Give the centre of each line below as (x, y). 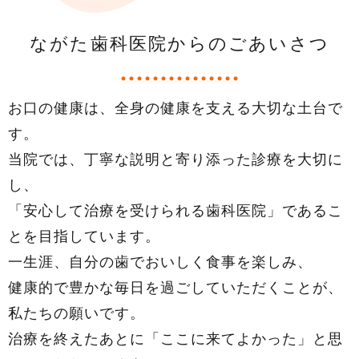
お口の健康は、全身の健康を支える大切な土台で (175, 107)
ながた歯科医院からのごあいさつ (179, 44)
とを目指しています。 (84, 236)
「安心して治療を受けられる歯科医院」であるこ (175, 210)
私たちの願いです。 (77, 313)
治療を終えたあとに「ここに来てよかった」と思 (175, 338)
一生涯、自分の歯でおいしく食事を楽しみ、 (160, 261)
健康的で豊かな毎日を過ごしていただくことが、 (175, 287)
